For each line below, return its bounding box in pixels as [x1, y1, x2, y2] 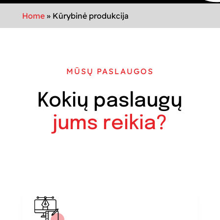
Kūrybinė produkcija [52, 11, 129, 21]
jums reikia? [53, 113, 167, 134]
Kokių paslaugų [37, 91, 183, 111]
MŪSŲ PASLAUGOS [66, 66, 154, 76]
